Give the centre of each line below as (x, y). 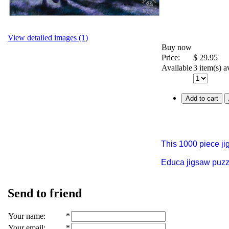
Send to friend (45, 193)
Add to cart (202, 98)
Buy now (177, 47)
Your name (26, 216)
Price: (171, 57)
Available (177, 67)
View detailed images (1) (48, 37)
